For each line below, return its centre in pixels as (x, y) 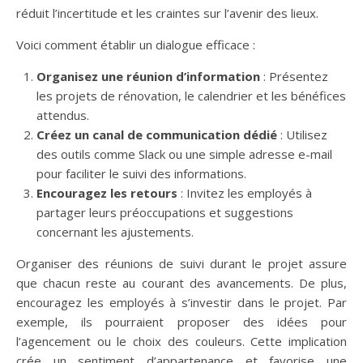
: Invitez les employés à (245, 193)
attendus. (63, 115)
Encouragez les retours (107, 193)
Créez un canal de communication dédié (157, 135)
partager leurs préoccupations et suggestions (165, 212)
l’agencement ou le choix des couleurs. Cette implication (181, 341)
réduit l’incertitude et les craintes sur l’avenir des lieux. (167, 13)
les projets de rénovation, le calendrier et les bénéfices (191, 96)
